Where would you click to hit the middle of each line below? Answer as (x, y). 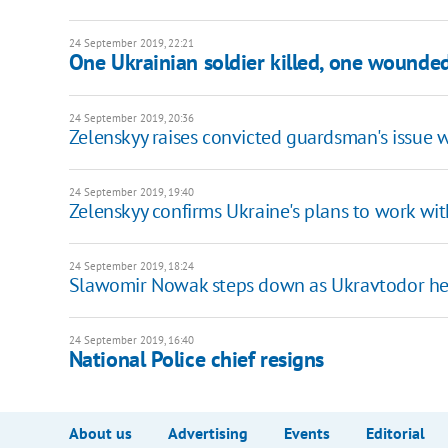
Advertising (207, 432)
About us (100, 432)
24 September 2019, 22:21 (131, 42)
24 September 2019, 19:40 (131, 191)
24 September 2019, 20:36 (131, 117)
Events (306, 432)
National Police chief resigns (196, 358)
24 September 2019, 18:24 (131, 265)
